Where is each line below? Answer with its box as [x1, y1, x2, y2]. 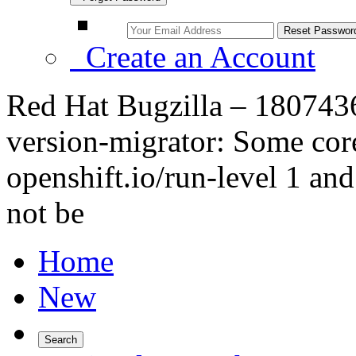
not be [6, 195, 84, 230]
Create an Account [70, 40, 315, 74]
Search [44, 334, 77, 346]
